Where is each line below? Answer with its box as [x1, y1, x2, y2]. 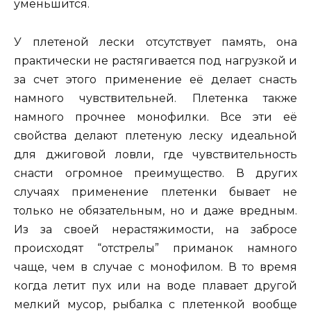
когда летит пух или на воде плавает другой [14, 278, 297, 292]
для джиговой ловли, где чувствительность [14, 147, 297, 161]
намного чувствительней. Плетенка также [14, 91, 297, 105]
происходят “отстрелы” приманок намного [14, 241, 297, 255]
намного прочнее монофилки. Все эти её [14, 110, 297, 124]
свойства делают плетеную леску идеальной [14, 128, 297, 142]
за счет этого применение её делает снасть [14, 72, 297, 86]
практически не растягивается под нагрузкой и [14, 53, 297, 67]
